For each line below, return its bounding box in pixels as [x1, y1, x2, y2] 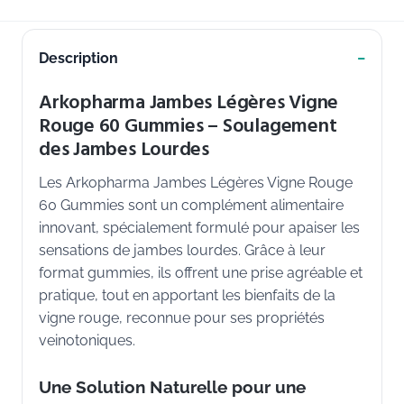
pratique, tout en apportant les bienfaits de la [39, 287, 335, 304]
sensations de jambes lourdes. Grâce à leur [39, 242, 326, 259]
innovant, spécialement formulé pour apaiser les [39, 219, 360, 236]
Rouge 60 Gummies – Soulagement [39, 109, 337, 142]
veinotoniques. [39, 332, 135, 349]
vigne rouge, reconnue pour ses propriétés [39, 309, 325, 326]
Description [39, 49, 118, 67]
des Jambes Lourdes [39, 133, 210, 165]
